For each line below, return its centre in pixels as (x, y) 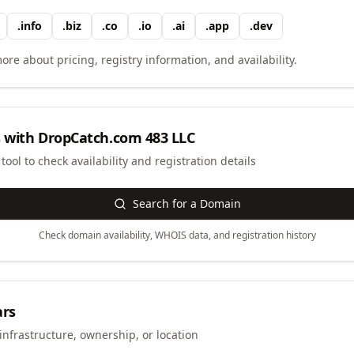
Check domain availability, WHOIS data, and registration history (177, 235)
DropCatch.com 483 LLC (117, 137)
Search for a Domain (186, 203)
